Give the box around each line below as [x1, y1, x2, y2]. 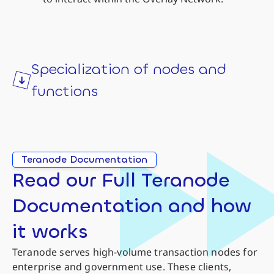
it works [12, 218, 88, 245]
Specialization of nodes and [31, 59, 226, 79]
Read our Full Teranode [12, 167, 230, 193]
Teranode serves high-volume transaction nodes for [12, 245, 257, 259]
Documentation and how [12, 193, 251, 219]
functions [31, 81, 98, 101]
